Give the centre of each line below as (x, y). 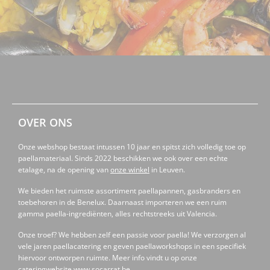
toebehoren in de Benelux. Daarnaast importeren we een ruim (122, 202)
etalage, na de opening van (64, 169)
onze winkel (130, 169)
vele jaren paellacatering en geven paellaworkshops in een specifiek (132, 246)
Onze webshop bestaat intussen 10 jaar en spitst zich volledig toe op (132, 146)
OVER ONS (45, 122)
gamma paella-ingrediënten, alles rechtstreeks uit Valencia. (118, 213)
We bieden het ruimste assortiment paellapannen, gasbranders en (129, 190)
